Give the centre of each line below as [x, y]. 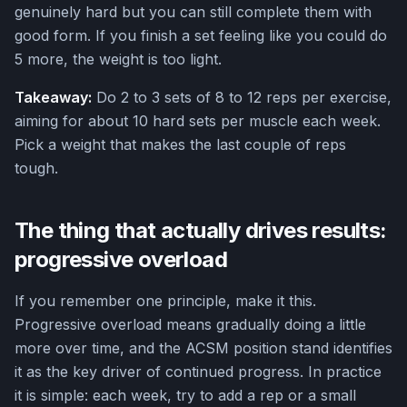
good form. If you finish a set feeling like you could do [201, 36]
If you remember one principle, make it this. [165, 301]
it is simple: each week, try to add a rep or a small [185, 396]
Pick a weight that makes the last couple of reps [180, 145]
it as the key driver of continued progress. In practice [198, 372]
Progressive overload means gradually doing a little [190, 325]
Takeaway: [53, 98]
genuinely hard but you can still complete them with [193, 12]
